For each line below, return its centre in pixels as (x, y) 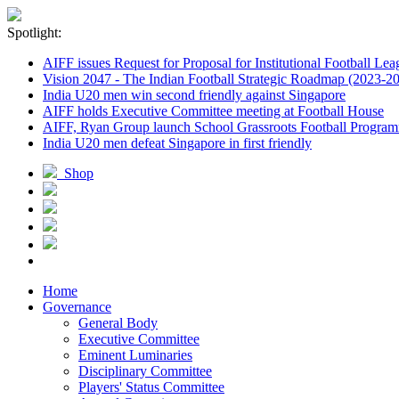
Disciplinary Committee (145, 371)
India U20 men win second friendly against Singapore (194, 95)
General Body (118, 323)
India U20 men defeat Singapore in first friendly (177, 143)
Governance (77, 307)
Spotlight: (34, 33)
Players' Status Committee (151, 387)
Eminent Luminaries (135, 355)
